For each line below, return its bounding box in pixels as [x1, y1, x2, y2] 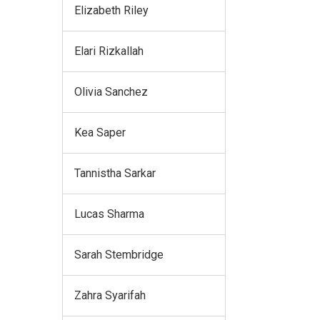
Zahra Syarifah [74, 288, 146, 302]
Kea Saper [74, 125, 126, 139]
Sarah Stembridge [74, 247, 164, 261]
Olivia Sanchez [74, 84, 148, 99]
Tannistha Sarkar [74, 166, 156, 180]
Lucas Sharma [74, 206, 144, 221]
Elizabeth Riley [74, 3, 149, 17]
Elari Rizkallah [74, 44, 144, 58]
